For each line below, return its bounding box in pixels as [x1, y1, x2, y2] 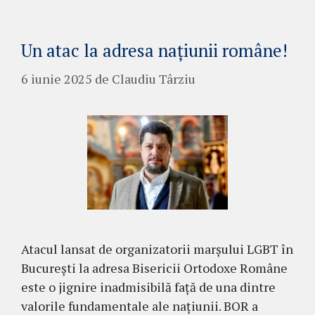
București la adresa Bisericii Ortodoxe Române [21, 259, 288, 277]
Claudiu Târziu [112, 70, 195, 88]
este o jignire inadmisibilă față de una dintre [21, 278, 276, 296]
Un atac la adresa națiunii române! [21, 39, 288, 63]
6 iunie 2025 [21, 70, 92, 88]
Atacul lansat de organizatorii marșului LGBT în [21, 240, 293, 258]
